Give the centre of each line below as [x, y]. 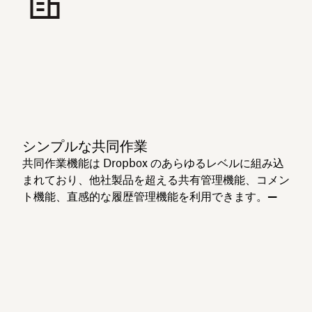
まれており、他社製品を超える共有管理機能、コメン [156, 180]
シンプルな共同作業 [85, 146]
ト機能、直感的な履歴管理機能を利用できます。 [145, 196]
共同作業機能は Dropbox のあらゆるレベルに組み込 [153, 163]
